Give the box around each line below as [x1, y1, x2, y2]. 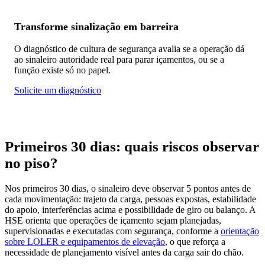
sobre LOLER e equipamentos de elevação [5, 237, 165, 247]
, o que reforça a [165, 237, 225, 247]
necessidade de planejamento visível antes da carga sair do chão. [5, 247, 244, 258]
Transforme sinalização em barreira [14, 20, 179, 33]
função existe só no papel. [14, 64, 111, 75]
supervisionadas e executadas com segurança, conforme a [5, 226, 221, 237]
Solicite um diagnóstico [14, 85, 101, 95]
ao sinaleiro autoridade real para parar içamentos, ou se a [14, 54, 224, 64]
